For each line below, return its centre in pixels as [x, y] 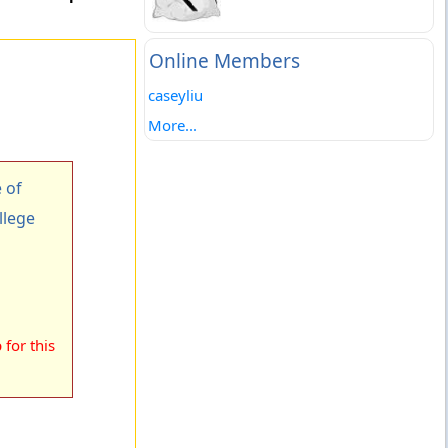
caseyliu [175, 95]
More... [172, 125]
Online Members [224, 61]
